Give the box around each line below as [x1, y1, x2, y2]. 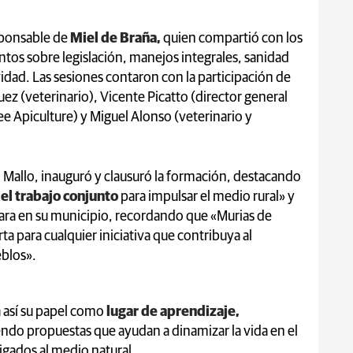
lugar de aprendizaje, [106, 304, 240, 319]
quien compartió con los [161, 31, 303, 46]
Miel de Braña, [68, 31, 161, 46]
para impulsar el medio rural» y [118, 189, 295, 204]
